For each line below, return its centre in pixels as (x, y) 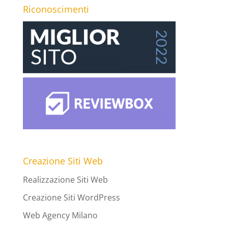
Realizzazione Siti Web (65, 179)
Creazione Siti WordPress (71, 197)
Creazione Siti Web (63, 161)
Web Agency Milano (60, 215)
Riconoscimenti (56, 9)
